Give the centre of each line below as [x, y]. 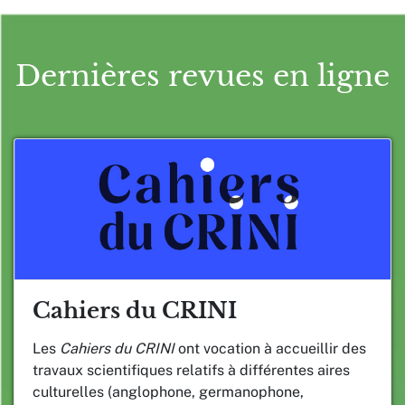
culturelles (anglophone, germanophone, [168, 391]
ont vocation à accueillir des [270, 348]
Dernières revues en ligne [202, 76]
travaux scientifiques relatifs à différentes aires [191, 370]
